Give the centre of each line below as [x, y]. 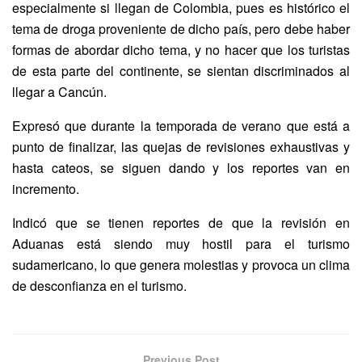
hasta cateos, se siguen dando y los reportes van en [181, 168]
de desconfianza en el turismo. [99, 286]
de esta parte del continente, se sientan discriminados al [181, 71]
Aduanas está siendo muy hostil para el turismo [181, 244]
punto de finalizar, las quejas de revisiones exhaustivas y [181, 147]
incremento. [46, 189]
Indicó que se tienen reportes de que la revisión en [181, 223]
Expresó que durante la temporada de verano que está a [181, 126]
